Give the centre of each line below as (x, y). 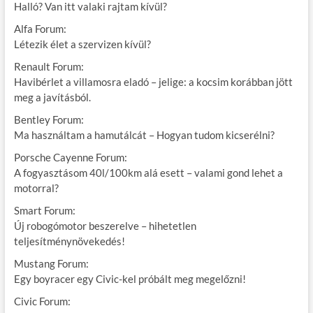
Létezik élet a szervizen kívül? (82, 44)
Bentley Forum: (49, 120)
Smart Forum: (44, 211)
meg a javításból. (52, 97)
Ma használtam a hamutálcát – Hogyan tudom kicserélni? (144, 135)
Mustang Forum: (51, 264)
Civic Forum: (42, 301)
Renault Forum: (49, 67)
